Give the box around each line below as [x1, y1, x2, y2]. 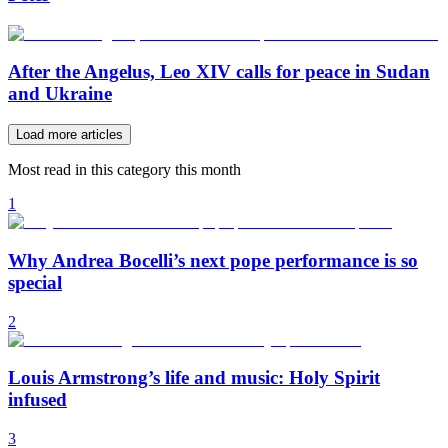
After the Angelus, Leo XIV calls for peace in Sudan [8, 61, 430, 83]
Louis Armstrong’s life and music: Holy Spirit [8, 367, 380, 389]
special [8, 271, 62, 293]
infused [8, 389, 67, 411]
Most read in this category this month [8, 161, 241, 179]
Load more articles [16, 127, 123, 143]
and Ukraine [8, 83, 112, 105]
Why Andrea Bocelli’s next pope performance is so [8, 249, 418, 271]
